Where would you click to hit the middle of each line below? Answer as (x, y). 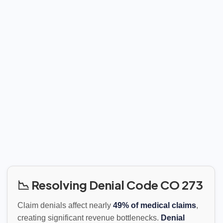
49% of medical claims (155, 205)
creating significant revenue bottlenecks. (89, 218)
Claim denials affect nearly (65, 205)
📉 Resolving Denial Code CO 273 (110, 185)
